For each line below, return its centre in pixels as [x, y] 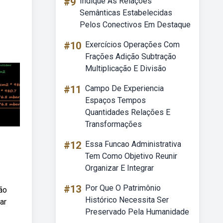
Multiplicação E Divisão [126, 68]
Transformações [113, 124]
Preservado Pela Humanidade [137, 212]
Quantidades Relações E [128, 112]
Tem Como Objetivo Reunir [131, 156]
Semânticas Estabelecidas [126, 13]
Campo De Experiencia [124, 88]
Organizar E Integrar [119, 168]
